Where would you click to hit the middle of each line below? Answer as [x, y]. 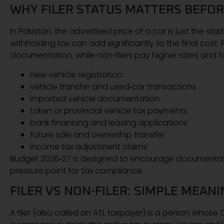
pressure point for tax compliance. [77, 170]
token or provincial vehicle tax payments [109, 110]
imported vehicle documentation [95, 98]
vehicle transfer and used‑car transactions [113, 86]
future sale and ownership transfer [97, 134]
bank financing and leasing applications [109, 122]
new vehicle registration [76, 74]
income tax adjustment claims [89, 146]
